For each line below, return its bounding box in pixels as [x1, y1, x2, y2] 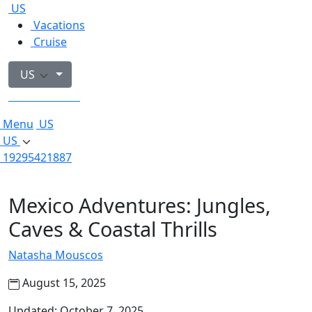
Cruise [33, 34, 67, 49]
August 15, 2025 [19, 275, 106, 290]
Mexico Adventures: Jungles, [8, 192, 271, 219]
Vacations [33, 17, 85, 33]
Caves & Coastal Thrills [8, 215, 217, 242]
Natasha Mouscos [8, 247, 103, 263]
